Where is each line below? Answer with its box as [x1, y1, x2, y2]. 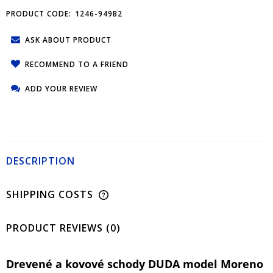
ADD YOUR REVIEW [25, 83, 97, 94]
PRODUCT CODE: [6, 8, 71, 19]
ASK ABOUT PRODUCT [25, 34, 112, 45]
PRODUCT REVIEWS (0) [6, 221, 121, 235]
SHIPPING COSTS [6, 187, 96, 201]
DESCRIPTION [6, 154, 75, 168]
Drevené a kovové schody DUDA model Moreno [6, 256, 263, 271]
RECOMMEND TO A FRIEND [25, 58, 129, 69]
